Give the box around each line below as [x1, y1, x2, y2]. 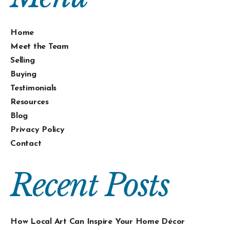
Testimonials [10, 84, 57, 92]
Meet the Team [10, 42, 69, 51]
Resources [10, 98, 49, 106]
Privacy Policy [10, 125, 65, 134]
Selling [10, 56, 35, 65]
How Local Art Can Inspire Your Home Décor [10, 217, 185, 226]
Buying [10, 70, 36, 79]
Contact [10, 139, 42, 148]
